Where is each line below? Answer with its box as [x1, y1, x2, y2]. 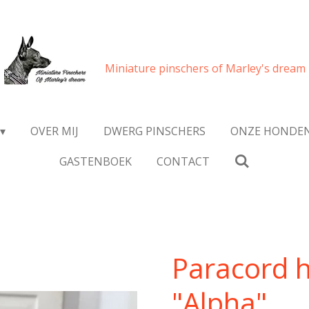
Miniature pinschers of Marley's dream [104, 60, 306, 76]
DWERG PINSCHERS [103, 123, 206, 139]
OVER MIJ [30, 123, 79, 139]
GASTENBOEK [59, 154, 132, 169]
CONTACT [156, 154, 210, 169]
